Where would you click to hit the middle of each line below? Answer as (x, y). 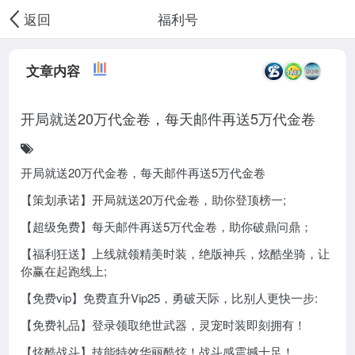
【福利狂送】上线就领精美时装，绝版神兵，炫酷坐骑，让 (176, 253)
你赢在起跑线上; (64, 270)
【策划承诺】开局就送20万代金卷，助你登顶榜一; (154, 199)
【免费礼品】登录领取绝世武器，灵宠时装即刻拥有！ (164, 324)
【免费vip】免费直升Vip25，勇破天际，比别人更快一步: (170, 297)
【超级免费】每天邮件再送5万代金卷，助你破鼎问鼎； (167, 226)
